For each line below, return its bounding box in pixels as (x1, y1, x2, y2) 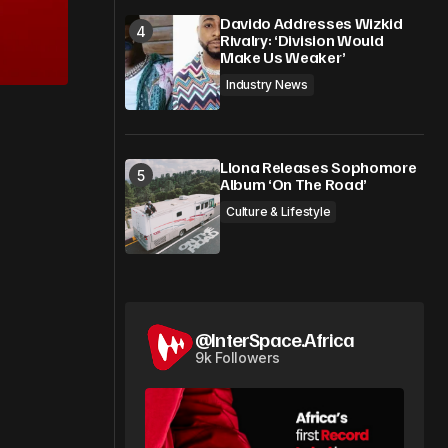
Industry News (226, 77, 308, 92)
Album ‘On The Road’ (220, 174, 367, 194)
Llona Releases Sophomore (220, 157, 417, 177)
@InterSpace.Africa (195, 326, 355, 352)
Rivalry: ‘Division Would (220, 30, 384, 50)
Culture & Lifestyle (226, 204, 331, 219)
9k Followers (195, 349, 280, 366)
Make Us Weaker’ (220, 47, 346, 67)
